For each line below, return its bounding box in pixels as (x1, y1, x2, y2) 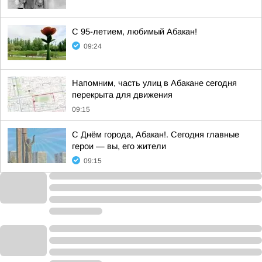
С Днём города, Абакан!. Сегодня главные (72, 130, 239, 139)
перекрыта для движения (72, 90, 173, 99)
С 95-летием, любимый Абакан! (72, 27, 197, 36)
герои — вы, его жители (72, 142, 166, 151)
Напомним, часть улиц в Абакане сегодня (72, 78, 237, 88)
